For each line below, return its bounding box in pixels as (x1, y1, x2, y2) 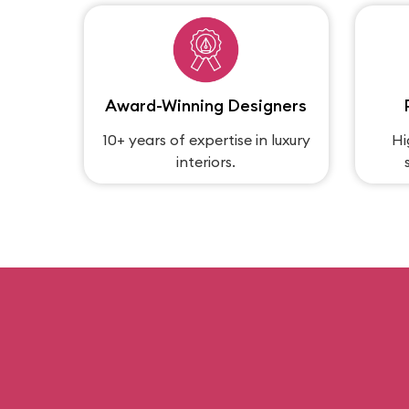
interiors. (176, 152, 236, 172)
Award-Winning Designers (105, 95, 308, 117)
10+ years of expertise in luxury (101, 131, 310, 150)
